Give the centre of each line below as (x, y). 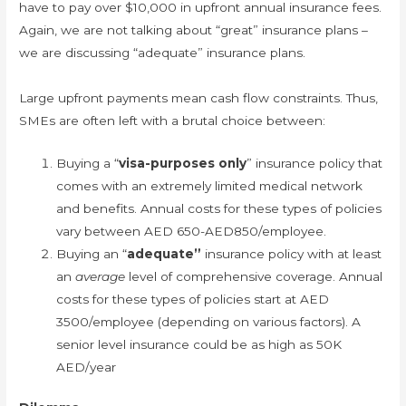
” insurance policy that (315, 163)
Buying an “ (92, 253)
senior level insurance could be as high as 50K (199, 344)
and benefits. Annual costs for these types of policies (219, 208)
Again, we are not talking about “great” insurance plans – (194, 29)
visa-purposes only (183, 163)
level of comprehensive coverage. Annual (254, 276)
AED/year (87, 367)
